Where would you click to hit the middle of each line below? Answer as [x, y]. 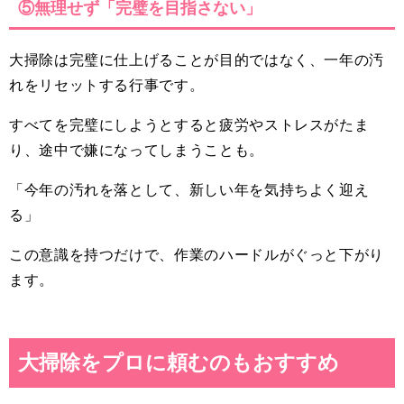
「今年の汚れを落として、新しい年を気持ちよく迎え [189, 190]
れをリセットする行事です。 [107, 85]
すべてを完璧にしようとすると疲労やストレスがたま [189, 125]
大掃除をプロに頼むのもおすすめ [179, 363]
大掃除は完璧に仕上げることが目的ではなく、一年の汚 [197, 60]
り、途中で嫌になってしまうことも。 [137, 150]
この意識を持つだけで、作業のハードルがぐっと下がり [197, 255]
